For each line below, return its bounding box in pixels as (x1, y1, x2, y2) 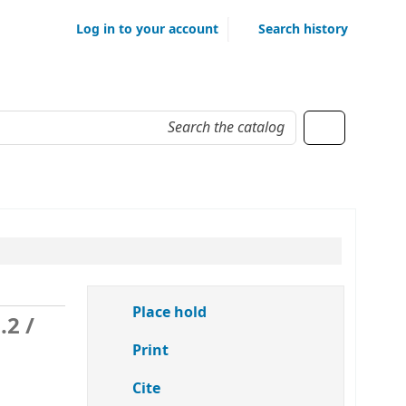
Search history (258, 19, 348, 39)
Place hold (129, 302, 207, 324)
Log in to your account (76, 19, 218, 39)
